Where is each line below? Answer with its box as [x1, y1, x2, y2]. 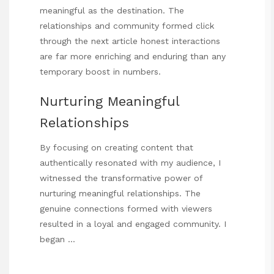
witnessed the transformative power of [40, 173, 202, 183]
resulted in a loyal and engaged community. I [40, 219, 226, 229]
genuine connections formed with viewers [40, 204, 212, 214]
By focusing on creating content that [40, 143, 193, 153]
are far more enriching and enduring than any [40, 51, 226, 62]
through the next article [40, 36, 138, 46]
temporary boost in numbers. [40, 67, 161, 77]
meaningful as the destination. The [40, 6, 184, 16]
